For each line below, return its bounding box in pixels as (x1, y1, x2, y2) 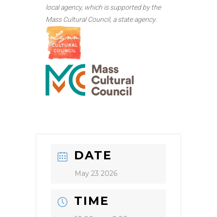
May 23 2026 (75, 169, 117, 178)
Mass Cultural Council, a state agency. (46, 15, 156, 23)
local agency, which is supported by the (46, 3, 161, 11)
